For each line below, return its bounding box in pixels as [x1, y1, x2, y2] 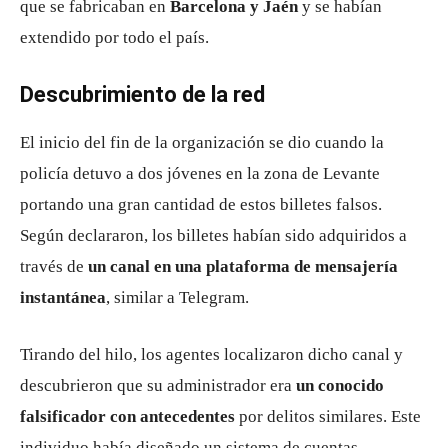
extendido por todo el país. [20, 28, 209, 47]
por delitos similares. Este [235, 407, 421, 426]
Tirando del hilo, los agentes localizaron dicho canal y [20, 345, 403, 364]
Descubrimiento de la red [20, 82, 265, 107]
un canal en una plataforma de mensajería [88, 257, 398, 276]
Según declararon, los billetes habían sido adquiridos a [20, 226, 407, 245]
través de [20, 257, 88, 276]
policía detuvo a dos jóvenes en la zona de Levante [20, 164, 380, 183]
